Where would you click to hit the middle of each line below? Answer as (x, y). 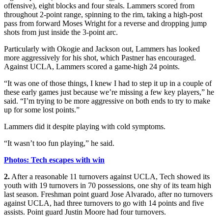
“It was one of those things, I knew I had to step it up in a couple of (108, 83)
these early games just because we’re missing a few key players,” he (109, 92)
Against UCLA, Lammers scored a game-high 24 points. (92, 67)
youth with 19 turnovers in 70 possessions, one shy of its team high (108, 186)
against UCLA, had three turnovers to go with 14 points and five (104, 203)
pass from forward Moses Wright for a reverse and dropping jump (105, 24)
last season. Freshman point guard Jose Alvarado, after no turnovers (108, 194)
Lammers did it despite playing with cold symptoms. (85, 127)
